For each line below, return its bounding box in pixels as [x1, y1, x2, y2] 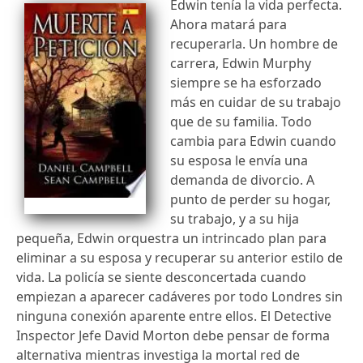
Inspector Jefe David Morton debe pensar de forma [16, 326, 330, 344]
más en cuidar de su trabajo [170, 92, 341, 111]
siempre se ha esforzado [170, 73, 322, 92]
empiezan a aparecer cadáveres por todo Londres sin [16, 287, 343, 305]
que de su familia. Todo [170, 112, 312, 130]
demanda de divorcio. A [170, 170, 314, 189]
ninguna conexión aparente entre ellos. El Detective [16, 306, 331, 325]
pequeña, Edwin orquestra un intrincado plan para [16, 228, 327, 247]
